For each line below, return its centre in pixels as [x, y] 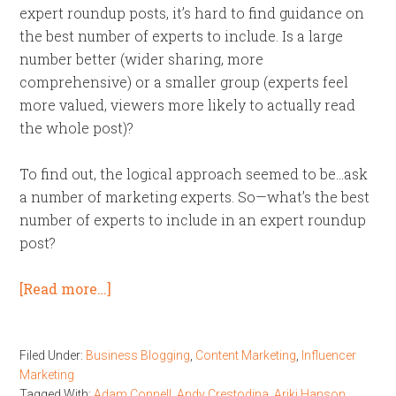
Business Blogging [138, 355]
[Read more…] [66, 289]
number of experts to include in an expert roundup [193, 220]
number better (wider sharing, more [142, 59]
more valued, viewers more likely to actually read [188, 105]
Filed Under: [53, 355]
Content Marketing [246, 355]
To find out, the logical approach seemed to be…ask [194, 174]
